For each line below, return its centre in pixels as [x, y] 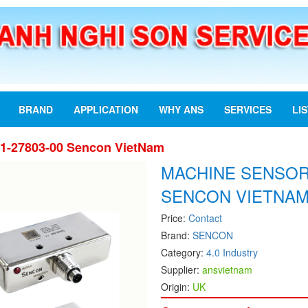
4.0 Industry [232, 253]
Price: [174, 218]
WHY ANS [181, 110]
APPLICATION [106, 110]
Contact [205, 218]
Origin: [176, 287]
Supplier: [181, 270]
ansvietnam [227, 270]
